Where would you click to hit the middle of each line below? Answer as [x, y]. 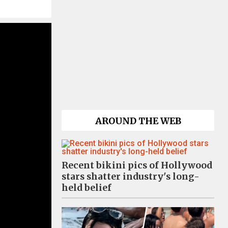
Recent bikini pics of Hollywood [137, 165]
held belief [87, 188]
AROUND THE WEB [138, 121]
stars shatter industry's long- [131, 177]
